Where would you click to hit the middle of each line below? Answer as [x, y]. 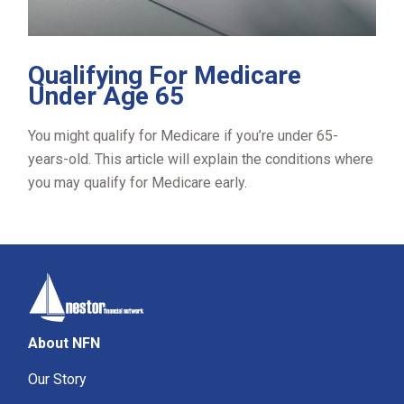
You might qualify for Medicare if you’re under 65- [184, 135]
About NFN [64, 343]
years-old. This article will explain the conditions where [201, 159]
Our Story [58, 379]
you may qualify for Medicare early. [138, 182]
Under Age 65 [106, 96]
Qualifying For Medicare [165, 75]
